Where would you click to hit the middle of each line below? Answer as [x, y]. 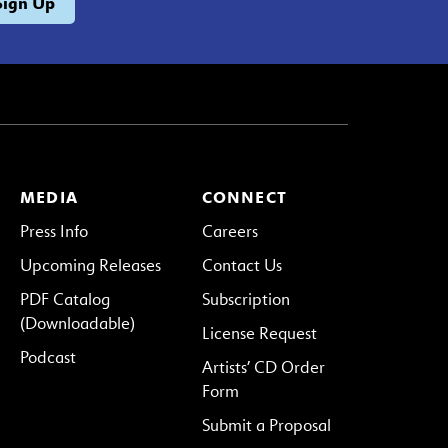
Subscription [245, 299]
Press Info [54, 231]
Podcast [48, 357]
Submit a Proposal [266, 425]
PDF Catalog [65, 299]
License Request [259, 333]
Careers [229, 231]
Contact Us [241, 265]
